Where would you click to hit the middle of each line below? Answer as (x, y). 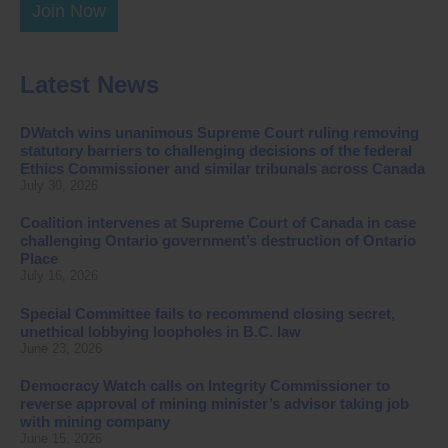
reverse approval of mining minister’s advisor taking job (214, 404)
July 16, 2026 (59, 276)
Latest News (89, 85)
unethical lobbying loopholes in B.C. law (160, 331)
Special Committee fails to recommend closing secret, (207, 313)
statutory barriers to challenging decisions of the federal (216, 151)
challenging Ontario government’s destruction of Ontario (218, 241)
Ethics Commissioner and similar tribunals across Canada (222, 169)
